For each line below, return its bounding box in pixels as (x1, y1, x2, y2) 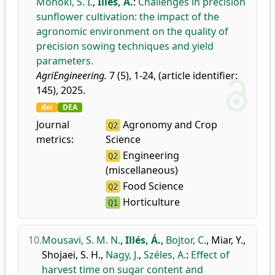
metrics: (36, 133, 74, 146)
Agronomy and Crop (120, 118, 217, 131)
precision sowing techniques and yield (36, 39, 214, 53)
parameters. (36, 54, 93, 68)
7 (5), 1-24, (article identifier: (107, 69, 238, 82)
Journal (36, 118, 69, 131)
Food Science (120, 179, 184, 193)
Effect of (191, 248, 230, 261)
